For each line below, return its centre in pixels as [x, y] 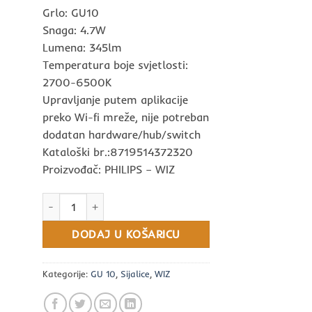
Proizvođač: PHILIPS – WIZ [109, 169]
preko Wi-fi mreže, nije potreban [126, 117]
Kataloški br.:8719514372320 [118, 151]
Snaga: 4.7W [74, 30]
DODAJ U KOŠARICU [126, 234]
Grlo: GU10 [71, 12]
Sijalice [135, 273]
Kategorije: [67, 273]
